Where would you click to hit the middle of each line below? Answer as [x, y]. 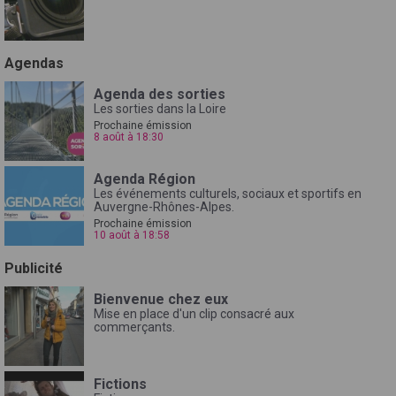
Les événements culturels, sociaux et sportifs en [228, 193]
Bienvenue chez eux [161, 299]
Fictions [120, 384]
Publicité [34, 268]
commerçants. [134, 327]
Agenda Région [145, 179]
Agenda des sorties [160, 94]
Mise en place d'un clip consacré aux [194, 313]
